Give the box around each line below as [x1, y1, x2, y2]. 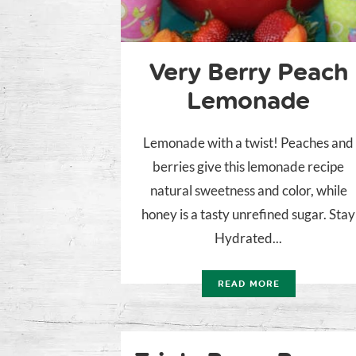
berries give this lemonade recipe [153, 158, 345, 176]
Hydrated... [215, 230, 283, 247]
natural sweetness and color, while [149, 182, 347, 199]
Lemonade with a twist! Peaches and [143, 134, 354, 152]
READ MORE [218, 279, 280, 290]
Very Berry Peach [149, 57, 348, 87]
